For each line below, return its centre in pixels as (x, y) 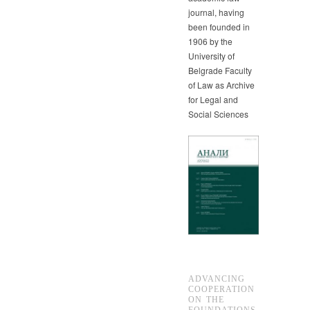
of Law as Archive (221, 84)
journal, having (216, 12)
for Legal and (213, 99)
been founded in (219, 26)
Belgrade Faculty (220, 70)
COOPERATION (221, 290)
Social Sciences (218, 113)
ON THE (206, 300)
